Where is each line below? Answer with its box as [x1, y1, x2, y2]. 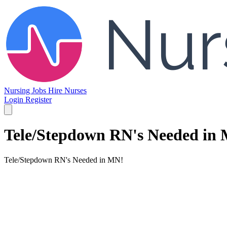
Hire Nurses [48, 86, 87, 95]
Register [25, 95, 52, 104]
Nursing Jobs [4, 86, 48, 95]
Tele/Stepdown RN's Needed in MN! [4, 155, 123, 164]
